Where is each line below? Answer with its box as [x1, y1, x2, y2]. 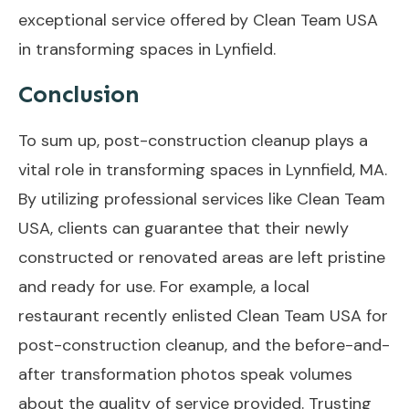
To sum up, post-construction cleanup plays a [18, 129, 368, 152]
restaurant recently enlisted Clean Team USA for [18, 304, 388, 327]
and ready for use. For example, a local [18, 275, 309, 298]
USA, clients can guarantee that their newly [18, 216, 349, 239]
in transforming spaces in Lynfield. [18, 37, 276, 60]
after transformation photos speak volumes [18, 362, 352, 385]
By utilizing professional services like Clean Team [18, 187, 385, 210]
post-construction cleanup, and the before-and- [18, 333, 390, 356]
